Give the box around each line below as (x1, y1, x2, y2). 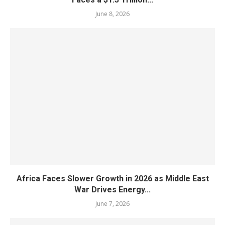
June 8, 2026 (95, 9, 130, 18)
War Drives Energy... (74, 184, 151, 194)
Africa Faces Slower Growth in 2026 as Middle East (16, 173, 209, 183)
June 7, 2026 (95, 199, 130, 208)
